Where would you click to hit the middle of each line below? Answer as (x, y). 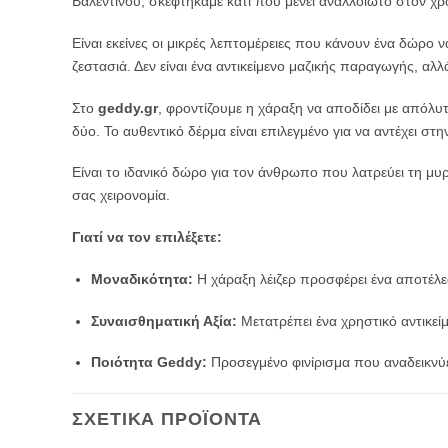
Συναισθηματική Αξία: (163, 320)
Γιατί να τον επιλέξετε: (147, 237)
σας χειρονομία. (121, 195)
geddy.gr (128, 107)
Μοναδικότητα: (141, 278)
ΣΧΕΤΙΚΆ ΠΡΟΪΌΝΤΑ (167, 419)
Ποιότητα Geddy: (148, 362)
